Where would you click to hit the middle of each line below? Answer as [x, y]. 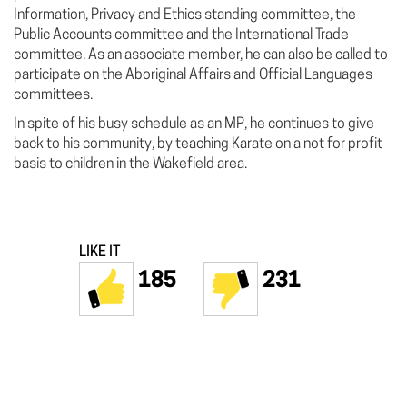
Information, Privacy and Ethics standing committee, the [185, 15]
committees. [53, 95]
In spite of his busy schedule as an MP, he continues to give [194, 124]
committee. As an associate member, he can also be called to [201, 55]
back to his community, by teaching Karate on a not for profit [198, 144]
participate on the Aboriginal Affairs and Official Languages [193, 75]
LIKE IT [99, 252]
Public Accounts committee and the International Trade [181, 35]
